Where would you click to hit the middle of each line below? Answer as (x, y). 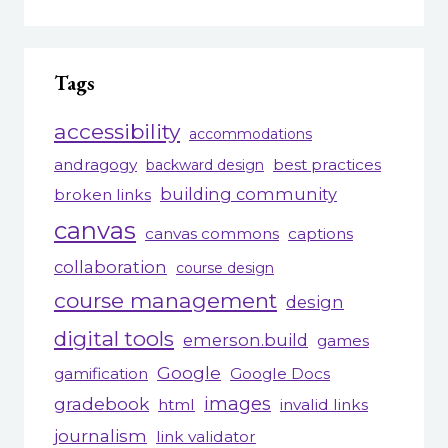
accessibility (117, 132)
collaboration (110, 267)
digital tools (114, 339)
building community (248, 194)
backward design (205, 165)
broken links (102, 195)
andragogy (95, 165)
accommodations (250, 134)
